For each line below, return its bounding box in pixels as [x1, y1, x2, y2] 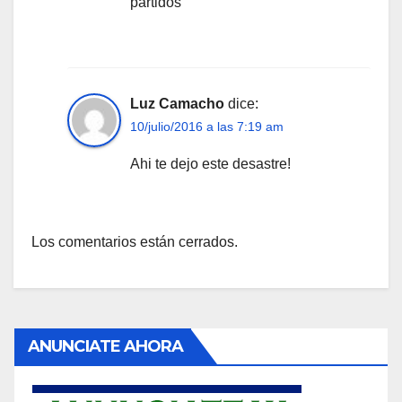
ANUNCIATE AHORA [28, 336, 184, 357]
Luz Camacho [130, 96, 224, 112]
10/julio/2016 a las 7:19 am [130, 119, 284, 135]
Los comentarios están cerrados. [31, 234, 238, 250]
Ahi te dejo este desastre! [130, 156, 291, 172]
